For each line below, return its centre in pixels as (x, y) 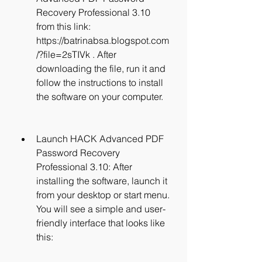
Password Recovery (78, 153)
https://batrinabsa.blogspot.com (103, 40)
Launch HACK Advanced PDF (100, 139)
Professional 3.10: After (84, 167)
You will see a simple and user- (101, 209)
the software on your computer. (100, 96)
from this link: (63, 26)
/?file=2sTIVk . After (76, 54)
